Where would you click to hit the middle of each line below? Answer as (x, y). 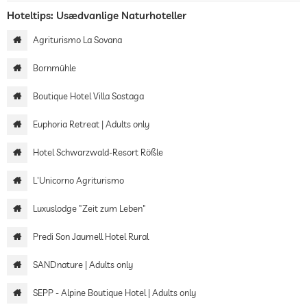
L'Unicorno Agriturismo (78, 180)
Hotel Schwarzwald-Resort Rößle (98, 152)
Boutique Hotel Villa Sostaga (88, 96)
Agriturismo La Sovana (77, 39)
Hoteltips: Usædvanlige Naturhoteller (97, 15)
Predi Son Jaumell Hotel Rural (91, 236)
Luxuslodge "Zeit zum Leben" (89, 208)
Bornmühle (54, 67)
